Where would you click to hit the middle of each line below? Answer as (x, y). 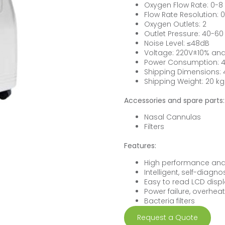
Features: (140, 146)
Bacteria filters (169, 201)
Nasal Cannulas (172, 117)
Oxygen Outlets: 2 (175, 24)
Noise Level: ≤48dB (177, 43)
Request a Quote (167, 217)
